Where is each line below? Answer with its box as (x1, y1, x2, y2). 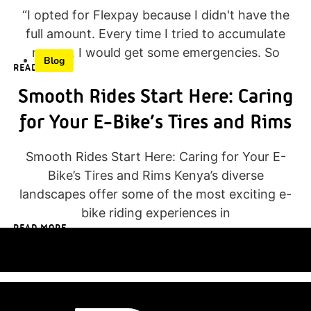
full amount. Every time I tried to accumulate (26, 26, 285, 41)
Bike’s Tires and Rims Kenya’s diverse (47, 167, 264, 183)
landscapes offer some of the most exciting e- (19, 186, 292, 201)
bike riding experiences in (81, 205, 230, 220)
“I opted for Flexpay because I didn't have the (22, 7, 289, 22)
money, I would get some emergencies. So (31, 44, 280, 60)
